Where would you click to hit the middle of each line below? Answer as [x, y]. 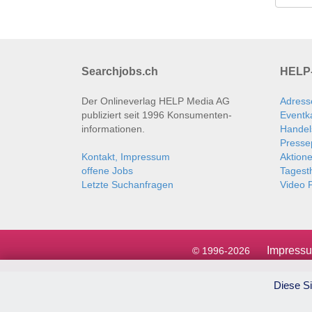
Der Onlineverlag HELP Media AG [156, 101]
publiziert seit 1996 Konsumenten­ [157, 115]
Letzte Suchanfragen [127, 185]
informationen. [113, 129]
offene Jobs [107, 171]
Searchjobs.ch [120, 72]
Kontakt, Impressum [126, 157]
